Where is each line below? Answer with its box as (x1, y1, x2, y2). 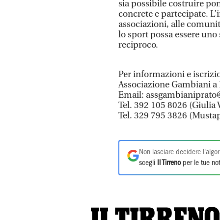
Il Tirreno (157, 159, 181, 166)
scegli (139, 159, 157, 166)
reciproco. (118, 39, 158, 50)
